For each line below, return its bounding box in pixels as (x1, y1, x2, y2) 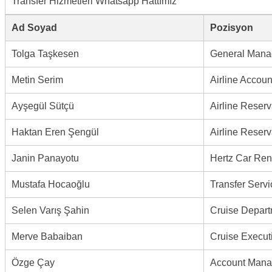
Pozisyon (210, 22, 253, 33)
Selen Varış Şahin (12, 205, 89, 216)
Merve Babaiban (12, 231, 83, 242)
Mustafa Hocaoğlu (12, 178, 90, 189)
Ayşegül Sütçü (12, 100, 74, 111)
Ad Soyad (12, 22, 57, 33)
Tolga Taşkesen (12, 48, 79, 59)
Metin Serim (12, 74, 63, 85)
